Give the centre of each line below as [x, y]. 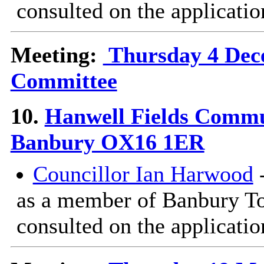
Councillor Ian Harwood [143, 174]
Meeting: [57, 55]
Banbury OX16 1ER [107, 142]
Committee [64, 81]
